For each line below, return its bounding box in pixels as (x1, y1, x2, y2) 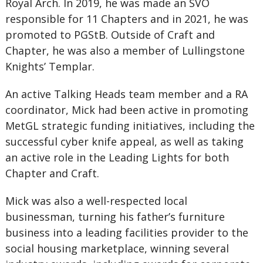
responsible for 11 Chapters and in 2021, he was (5, 12, 248, 26)
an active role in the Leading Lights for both (5, 150, 229, 164)
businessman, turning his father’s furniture (5, 210, 225, 224)
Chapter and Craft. (5, 166, 99, 180)
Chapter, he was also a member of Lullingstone (5, 43, 245, 58)
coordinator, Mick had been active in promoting (5, 103, 248, 117)
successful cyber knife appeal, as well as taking (5, 134, 244, 149)
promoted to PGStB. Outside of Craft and (5, 28, 215, 42)
